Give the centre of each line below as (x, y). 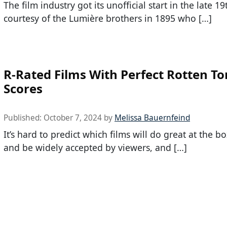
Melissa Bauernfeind (152, 118)
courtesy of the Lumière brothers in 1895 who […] (108, 18)
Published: (24, 118)
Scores (23, 88)
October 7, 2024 (73, 118)
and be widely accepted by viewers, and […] (95, 147)
